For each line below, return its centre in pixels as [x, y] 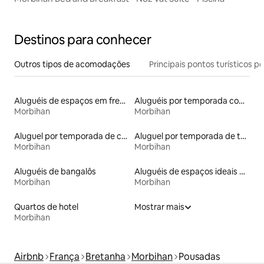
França [65, 256]
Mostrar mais [159, 207]
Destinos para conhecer [83, 39]
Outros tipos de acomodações [72, 64]
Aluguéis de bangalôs [55, 171]
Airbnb [29, 256]
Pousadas [199, 256]
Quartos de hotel [46, 207]
